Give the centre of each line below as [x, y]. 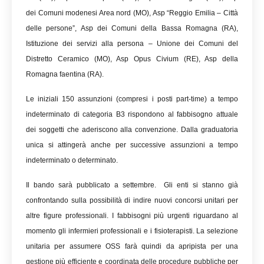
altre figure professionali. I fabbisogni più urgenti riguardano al [132, 216]
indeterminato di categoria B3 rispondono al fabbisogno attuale [132, 114]
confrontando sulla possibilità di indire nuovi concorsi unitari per [132, 200]
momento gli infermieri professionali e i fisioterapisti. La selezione [132, 231]
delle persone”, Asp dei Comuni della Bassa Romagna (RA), [132, 28]
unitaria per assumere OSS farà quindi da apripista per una [132, 246]
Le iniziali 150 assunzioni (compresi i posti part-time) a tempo [132, 99]
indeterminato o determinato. [72, 160]
